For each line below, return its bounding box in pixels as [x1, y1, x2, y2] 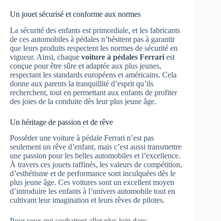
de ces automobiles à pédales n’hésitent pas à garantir [10, 35, 175, 43]
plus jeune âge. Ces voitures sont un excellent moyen [10, 178, 174, 187]
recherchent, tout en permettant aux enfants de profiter [10, 88, 177, 97]
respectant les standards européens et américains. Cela [10, 70, 177, 79]
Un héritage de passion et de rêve [10, 117, 113, 126]
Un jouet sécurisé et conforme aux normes [10, 9, 141, 18]
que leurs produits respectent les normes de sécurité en [10, 43, 178, 52]
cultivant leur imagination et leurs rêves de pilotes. [10, 196, 165, 205]
